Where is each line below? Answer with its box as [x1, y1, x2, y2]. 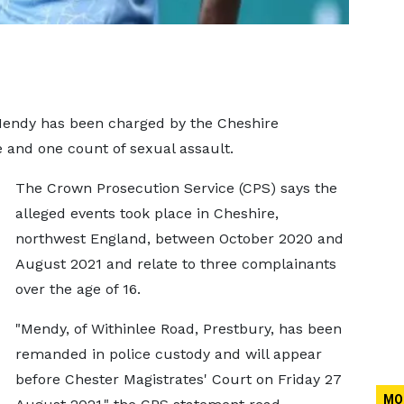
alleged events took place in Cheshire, [14, 205, 279, 222]
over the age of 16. [14, 280, 141, 298]
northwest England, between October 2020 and [14, 230, 344, 247]
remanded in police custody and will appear [14, 345, 322, 363]
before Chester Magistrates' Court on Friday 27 [14, 371, 342, 388]
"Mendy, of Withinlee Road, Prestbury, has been [14, 320, 342, 337]
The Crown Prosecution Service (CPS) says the [14, 179, 337, 197]
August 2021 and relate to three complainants [14, 255, 336, 272]
